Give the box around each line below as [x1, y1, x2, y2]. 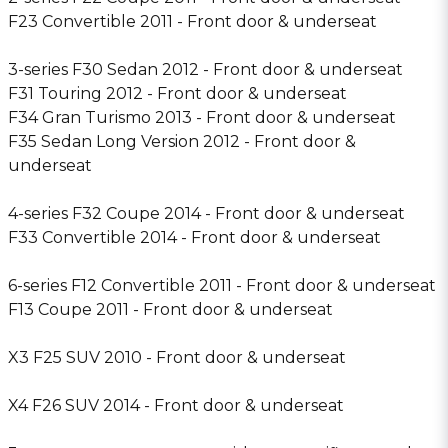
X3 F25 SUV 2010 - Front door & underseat [8, 348, 346, 367]
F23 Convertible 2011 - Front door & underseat [8, 12, 377, 31]
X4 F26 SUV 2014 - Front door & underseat [8, 396, 344, 415]
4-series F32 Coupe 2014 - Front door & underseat [8, 204, 405, 223]
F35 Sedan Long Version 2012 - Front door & [8, 132, 356, 151]
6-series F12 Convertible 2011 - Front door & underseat [8, 276, 436, 295]
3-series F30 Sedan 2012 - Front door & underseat [8, 60, 403, 79]
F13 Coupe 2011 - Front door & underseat [8, 300, 333, 319]
